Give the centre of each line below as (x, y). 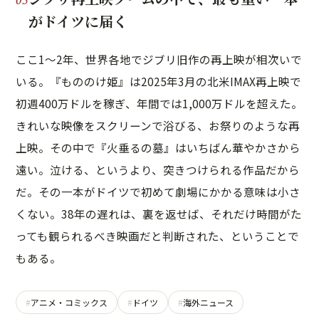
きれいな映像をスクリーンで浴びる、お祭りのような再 (158, 125)
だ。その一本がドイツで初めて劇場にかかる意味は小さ (158, 192)
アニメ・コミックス (69, 302)
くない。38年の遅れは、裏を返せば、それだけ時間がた (159, 214)
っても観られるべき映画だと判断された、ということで (157, 236)
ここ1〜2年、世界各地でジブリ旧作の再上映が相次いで (159, 59)
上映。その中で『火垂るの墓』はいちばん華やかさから (158, 147)
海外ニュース (208, 302)
